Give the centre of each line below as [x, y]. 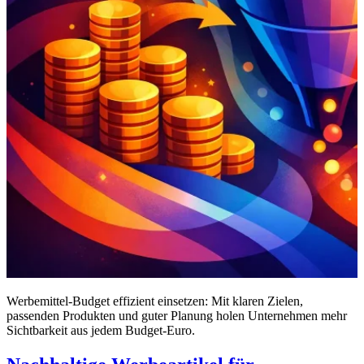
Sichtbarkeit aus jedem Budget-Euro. [101, 330]
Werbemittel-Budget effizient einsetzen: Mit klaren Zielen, [155, 301]
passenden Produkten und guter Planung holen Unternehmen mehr [177, 315]
